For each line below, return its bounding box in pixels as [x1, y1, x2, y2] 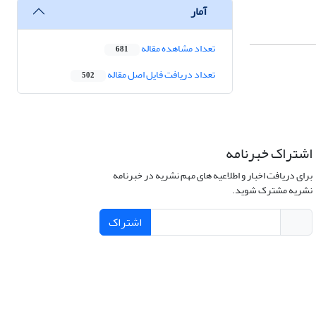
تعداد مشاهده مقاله [140, 39, 215, 59]
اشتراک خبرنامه [225, 140, 312, 168]
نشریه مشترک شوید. [231, 181, 312, 200]
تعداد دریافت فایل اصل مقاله [106, 65, 215, 85]
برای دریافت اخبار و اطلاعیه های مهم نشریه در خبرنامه [112, 166, 312, 186]
